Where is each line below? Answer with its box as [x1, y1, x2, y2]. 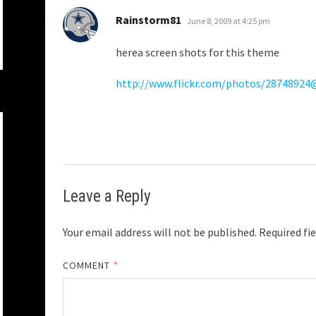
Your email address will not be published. [63, 225, 257, 240]
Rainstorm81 [116, 13, 181, 28]
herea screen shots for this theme [116, 45, 279, 60]
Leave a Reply [63, 187, 151, 207]
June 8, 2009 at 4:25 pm [187, 16, 270, 27]
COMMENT [63, 259, 114, 272]
